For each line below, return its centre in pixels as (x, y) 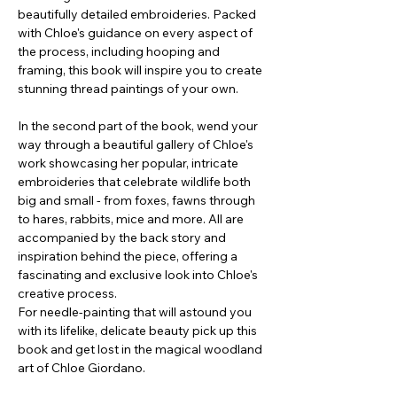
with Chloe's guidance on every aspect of (135, 33)
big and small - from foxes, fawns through (136, 201)
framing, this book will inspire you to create (140, 70)
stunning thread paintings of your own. (128, 89)
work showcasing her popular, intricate (128, 163)
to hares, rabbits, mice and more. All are (131, 219)
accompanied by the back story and (122, 238)
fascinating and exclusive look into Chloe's (138, 275)
